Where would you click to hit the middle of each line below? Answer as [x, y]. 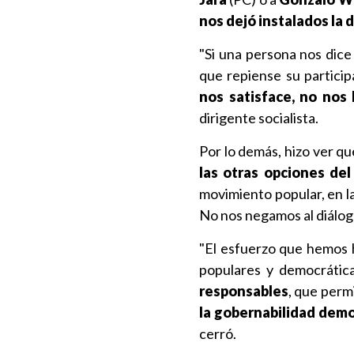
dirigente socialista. [259, 118]
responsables [244, 291]
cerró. [218, 333]
